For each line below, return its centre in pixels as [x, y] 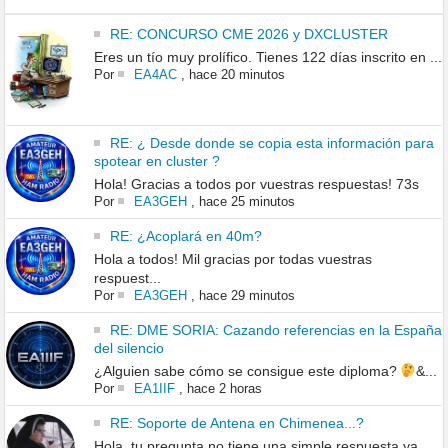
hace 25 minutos [246, 201]
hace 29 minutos [246, 295]
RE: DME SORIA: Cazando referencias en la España [275, 329]
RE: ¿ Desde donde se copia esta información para [271, 142]
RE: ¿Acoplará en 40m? [185, 235]
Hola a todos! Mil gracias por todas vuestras [232, 258]
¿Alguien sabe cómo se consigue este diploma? [247, 370]
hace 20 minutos [236, 74]
